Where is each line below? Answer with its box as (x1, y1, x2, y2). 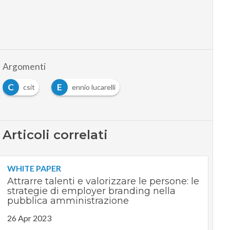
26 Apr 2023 (7, 213, 51, 223)
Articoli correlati (2, 127, 108, 143)
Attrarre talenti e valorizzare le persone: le (7, 176, 199, 187)
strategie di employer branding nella (7, 185, 176, 197)
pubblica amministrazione (7, 195, 129, 207)
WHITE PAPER (7, 163, 61, 174)
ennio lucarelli (71, 83, 116, 92)
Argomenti (2, 61, 46, 72)
